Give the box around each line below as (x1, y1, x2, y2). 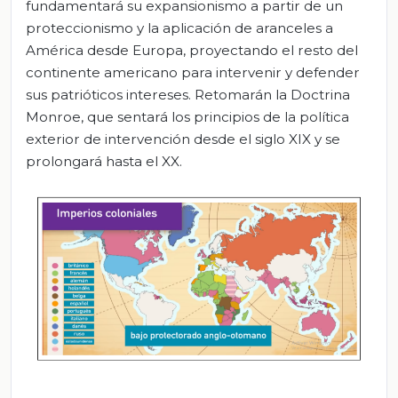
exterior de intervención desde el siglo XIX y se (26, 131, 340, 148)
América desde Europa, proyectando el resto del (26, 42, 358, 60)
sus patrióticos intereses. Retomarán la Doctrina (26, 86, 350, 104)
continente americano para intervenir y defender (26, 64, 360, 82)
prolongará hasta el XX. (26, 153, 182, 171)
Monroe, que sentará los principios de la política (26, 108, 349, 126)
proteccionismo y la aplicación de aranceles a (26, 20, 333, 37)
